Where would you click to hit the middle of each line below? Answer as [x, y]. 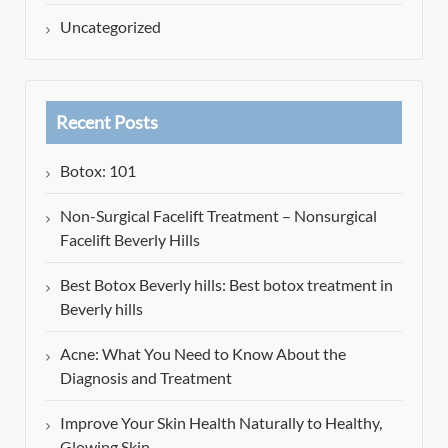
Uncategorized [110, 26]
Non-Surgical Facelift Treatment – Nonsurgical [218, 215]
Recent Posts [107, 121]
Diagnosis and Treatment [146, 377]
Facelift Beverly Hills [130, 239]
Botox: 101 [98, 170]
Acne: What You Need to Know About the [203, 353]
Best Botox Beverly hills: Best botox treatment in [226, 284]
